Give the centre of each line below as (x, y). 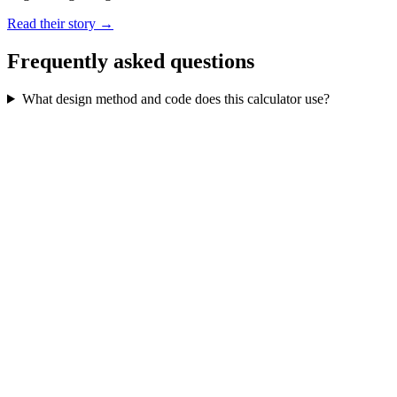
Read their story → (60, 24)
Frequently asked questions (131, 62)
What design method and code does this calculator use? (175, 98)
